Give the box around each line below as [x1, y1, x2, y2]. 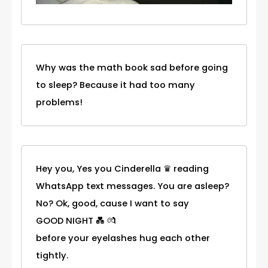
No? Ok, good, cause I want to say [36, 197, 189, 209]
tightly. [36, 249, 68, 261]
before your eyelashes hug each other [36, 232, 210, 244]
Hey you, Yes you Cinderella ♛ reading [36, 162, 209, 175]
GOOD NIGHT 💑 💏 [36, 214, 116, 227]
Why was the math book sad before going [36, 61, 228, 74]
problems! [36, 96, 83, 108]
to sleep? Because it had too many [36, 78, 195, 91]
